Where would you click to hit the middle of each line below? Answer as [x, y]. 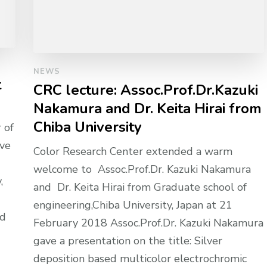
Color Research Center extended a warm [133, 152]
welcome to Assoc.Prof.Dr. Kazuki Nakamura [142, 170]
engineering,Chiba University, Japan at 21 [133, 205]
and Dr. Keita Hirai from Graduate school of [140, 187]
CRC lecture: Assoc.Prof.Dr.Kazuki [146, 90]
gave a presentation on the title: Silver [128, 241]
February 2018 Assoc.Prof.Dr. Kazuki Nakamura [149, 223]
